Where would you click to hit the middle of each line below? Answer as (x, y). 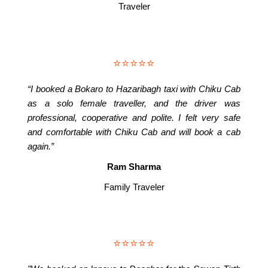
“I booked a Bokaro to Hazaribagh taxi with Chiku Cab (134, 89)
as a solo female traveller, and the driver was (134, 103)
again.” (41, 146)
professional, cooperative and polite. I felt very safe (134, 117)
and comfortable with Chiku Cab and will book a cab (134, 132)
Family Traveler (134, 187)
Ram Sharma (134, 166)
